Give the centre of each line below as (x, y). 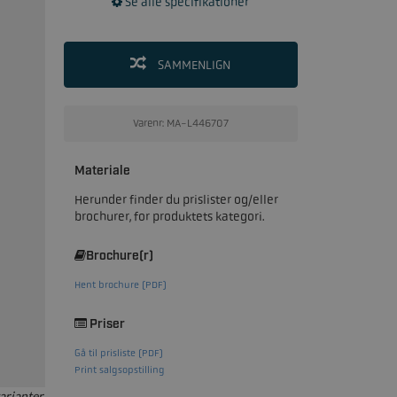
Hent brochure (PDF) (120, 284)
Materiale (102, 171)
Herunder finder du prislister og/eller (176, 199)
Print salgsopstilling (119, 370)
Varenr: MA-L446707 (180, 123)
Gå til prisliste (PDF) (118, 353)
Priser (105, 324)
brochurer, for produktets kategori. (169, 216)
